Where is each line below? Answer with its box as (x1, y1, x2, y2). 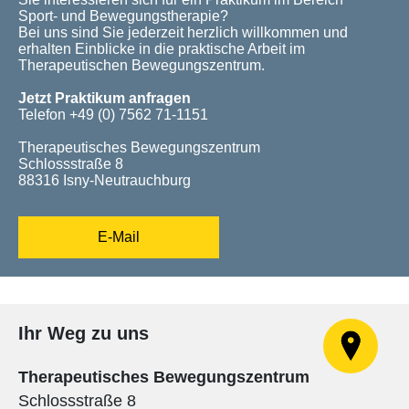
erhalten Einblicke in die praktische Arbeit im (18, 41, 305, 58)
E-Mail (98, 228, 140, 245)
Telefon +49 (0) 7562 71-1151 (18, 106, 215, 122)
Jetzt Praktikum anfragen (18, 89, 191, 106)
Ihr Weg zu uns (18, 322, 149, 343)
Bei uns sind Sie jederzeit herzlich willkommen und (18, 25, 348, 41)
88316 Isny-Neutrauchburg (18, 172, 191, 188)
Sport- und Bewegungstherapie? (18, 8, 228, 25)
